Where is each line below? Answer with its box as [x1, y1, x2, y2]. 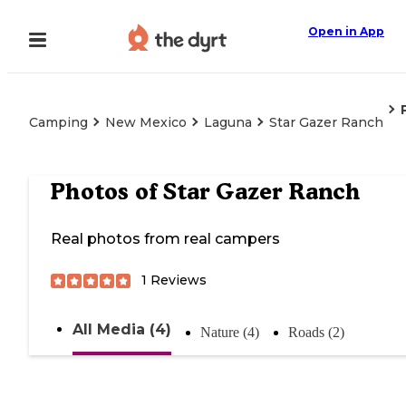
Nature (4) [200, 324, 259, 341]
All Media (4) [72, 321, 171, 339]
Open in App [308, 24, 384, 38]
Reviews [147, 272, 207, 289]
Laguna [204, 114, 252, 130]
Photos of [51, 178, 163, 206]
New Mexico [105, 114, 187, 130]
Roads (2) [288, 324, 344, 341]
